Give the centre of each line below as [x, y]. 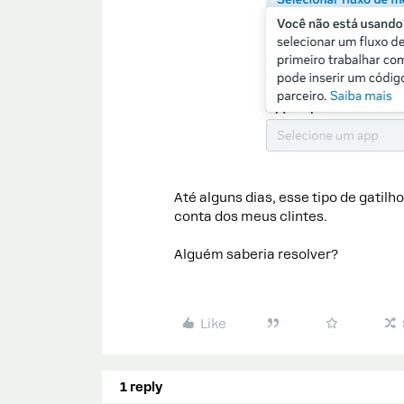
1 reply [141, 387]
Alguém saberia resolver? [256, 254]
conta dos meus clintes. [251, 216]
